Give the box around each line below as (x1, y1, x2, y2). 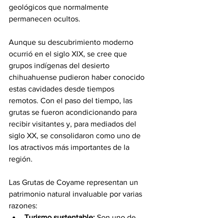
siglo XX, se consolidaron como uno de (9, 131, 143, 140)
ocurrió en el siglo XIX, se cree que (9, 49, 129, 58)
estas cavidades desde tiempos (9, 84, 116, 93)
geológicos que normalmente (9, 2, 110, 11)
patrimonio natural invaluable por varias (9, 189, 144, 198)
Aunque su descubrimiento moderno (9, 37, 135, 46)
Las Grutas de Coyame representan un (9, 178, 140, 186)
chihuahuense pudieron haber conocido (9, 73, 146, 81)
